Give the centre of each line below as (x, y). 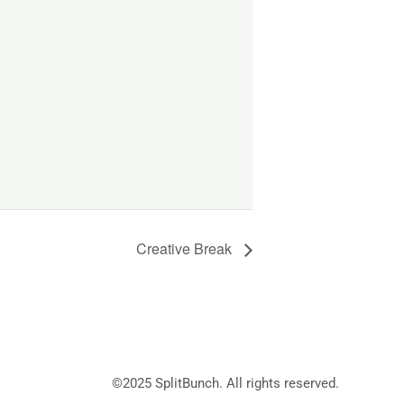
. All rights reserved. (279, 384)
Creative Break (186, 249)
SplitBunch (187, 384)
